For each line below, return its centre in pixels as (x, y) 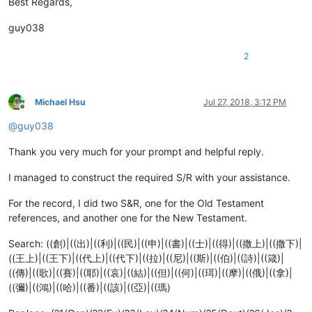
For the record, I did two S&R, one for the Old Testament (136, 203)
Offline (34, 112)
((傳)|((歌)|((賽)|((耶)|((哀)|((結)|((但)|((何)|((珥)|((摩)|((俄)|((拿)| (150, 272)
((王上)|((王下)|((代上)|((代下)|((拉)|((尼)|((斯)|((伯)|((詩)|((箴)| (146, 258)
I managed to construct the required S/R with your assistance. (149, 177)
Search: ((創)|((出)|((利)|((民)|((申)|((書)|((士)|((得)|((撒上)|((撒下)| (155, 243)
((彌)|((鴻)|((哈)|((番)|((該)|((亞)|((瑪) (89, 287)
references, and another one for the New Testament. (128, 217)
